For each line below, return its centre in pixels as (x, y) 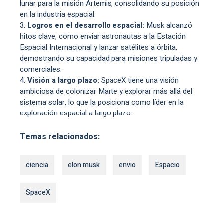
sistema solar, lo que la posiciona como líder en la (102, 102)
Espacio (167, 165)
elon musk (84, 165)
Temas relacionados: (60, 137)
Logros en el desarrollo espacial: (87, 25)
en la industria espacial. (58, 14)
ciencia (37, 165)
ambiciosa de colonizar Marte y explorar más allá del (106, 91)
